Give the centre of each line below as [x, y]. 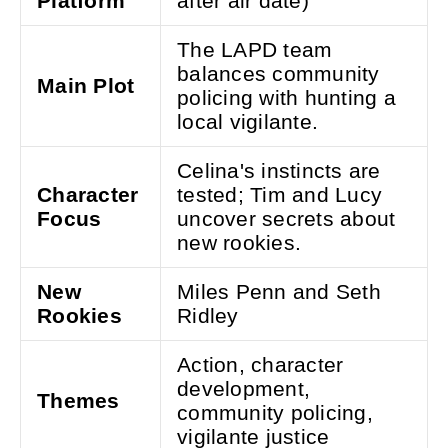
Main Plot [86, 86]
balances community [278, 74]
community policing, [275, 413]
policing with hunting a [286, 98]
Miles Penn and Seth [279, 292]
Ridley [208, 316]
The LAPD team [255, 50]
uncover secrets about [286, 219]
